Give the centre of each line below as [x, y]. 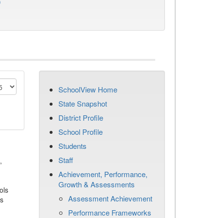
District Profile [81, 118]
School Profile [81, 132]
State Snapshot [83, 103]
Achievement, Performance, [103, 174]
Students [73, 146]
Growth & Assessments [97, 184]
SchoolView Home [88, 89]
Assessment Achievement [110, 198]
